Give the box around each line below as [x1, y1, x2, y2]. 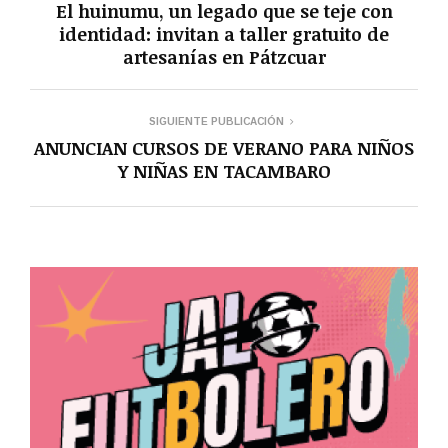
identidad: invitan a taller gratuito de [59, 21, 389, 46]
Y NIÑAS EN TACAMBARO [117, 158, 331, 183]
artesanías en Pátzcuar [122, 44, 326, 69]
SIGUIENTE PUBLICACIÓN [148, 115, 284, 127]
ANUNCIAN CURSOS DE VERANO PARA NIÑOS [34, 135, 414, 160]
